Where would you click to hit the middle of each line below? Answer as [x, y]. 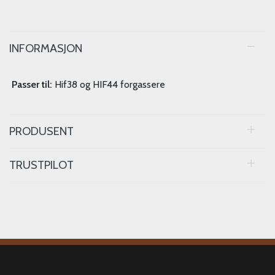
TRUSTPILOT [41, 165]
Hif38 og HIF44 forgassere [109, 84]
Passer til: [32, 84]
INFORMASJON [46, 48]
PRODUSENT [41, 131]
